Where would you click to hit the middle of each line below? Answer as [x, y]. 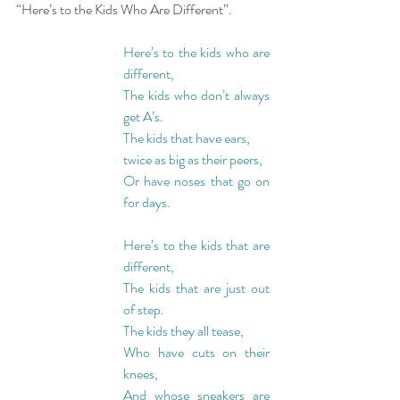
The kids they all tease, [183, 330]
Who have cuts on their [196, 352]
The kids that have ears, [187, 137]
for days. [147, 202]
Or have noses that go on [196, 180]
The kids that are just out [196, 287]
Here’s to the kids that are [196, 245]
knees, [141, 373]
